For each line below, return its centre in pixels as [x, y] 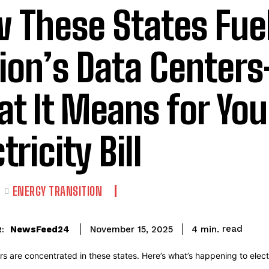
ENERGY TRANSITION [57, 191]
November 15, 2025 [131, 230]
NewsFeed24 [40, 229]
